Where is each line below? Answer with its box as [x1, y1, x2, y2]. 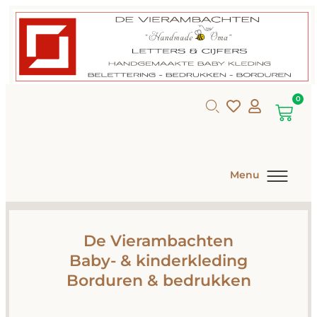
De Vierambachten [83, 231, 234, 251]
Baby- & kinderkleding [69, 251, 248, 271]
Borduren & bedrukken [66, 271, 251, 291]
